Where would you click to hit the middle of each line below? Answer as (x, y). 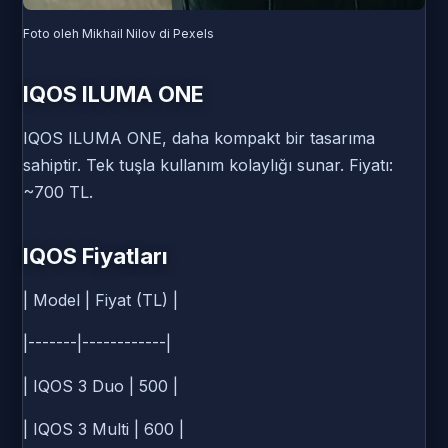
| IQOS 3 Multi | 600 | (103, 429)
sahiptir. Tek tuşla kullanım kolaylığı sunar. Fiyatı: (208, 165)
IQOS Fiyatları (95, 256)
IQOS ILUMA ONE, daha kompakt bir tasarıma (199, 138)
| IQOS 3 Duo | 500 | (100, 386)
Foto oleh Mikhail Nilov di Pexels (118, 34)
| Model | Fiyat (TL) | (100, 300)
